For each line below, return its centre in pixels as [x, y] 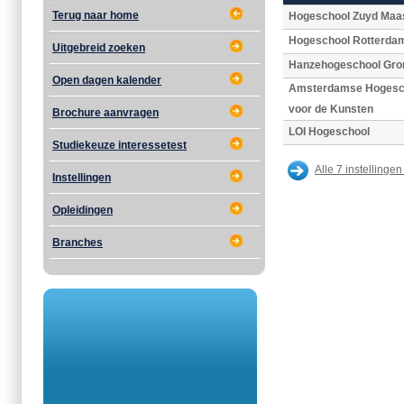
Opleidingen [83, 210]
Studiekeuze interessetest [119, 145]
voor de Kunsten [331, 109]
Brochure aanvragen [106, 113]
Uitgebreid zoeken [99, 48]
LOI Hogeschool [329, 132]
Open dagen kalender [107, 80]
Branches [78, 243]
